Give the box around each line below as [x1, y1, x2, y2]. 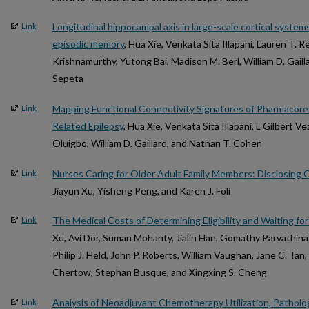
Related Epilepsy [52, 120, 123, 132]
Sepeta [52, 72, 83, 85]
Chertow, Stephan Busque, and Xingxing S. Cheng [52, 266, 267, 279]
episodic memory [52, 38, 124, 50]
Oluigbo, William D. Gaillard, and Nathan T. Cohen [52, 137, 262, 150]
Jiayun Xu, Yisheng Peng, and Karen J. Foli [52, 184, 230, 197]
